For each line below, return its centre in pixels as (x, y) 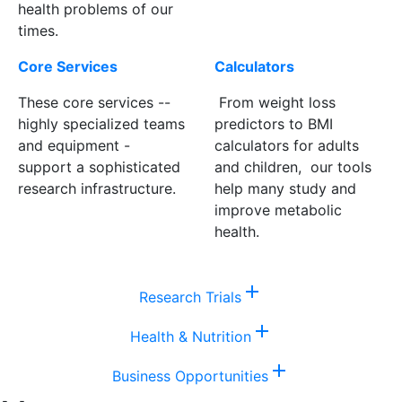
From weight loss (275, 102)
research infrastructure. (97, 188)
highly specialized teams (101, 123)
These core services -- (94, 102)
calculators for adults (287, 145)
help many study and (285, 188)
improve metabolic (278, 210)
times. (38, 30)
